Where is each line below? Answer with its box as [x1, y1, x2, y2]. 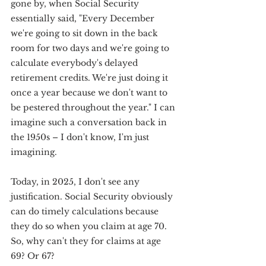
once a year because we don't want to [11, 87, 170, 98]
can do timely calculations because [11, 206, 161, 217]
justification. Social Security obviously [11, 191, 175, 202]
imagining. [11, 147, 57, 157]
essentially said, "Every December [11, 13, 157, 24]
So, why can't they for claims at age [11, 236, 163, 246]
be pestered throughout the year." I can [11, 102, 178, 113]
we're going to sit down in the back [11, 28, 160, 39]
